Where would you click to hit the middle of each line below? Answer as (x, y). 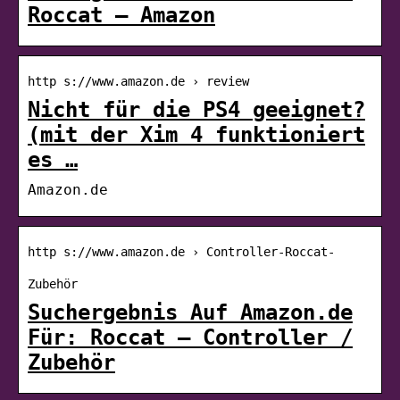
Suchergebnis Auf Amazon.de (190, 312)
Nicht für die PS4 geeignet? (196, 109)
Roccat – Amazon (121, 15)
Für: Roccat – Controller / (190, 337)
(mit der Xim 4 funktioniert (196, 134)
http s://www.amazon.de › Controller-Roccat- (181, 251)
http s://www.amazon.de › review (138, 81)
